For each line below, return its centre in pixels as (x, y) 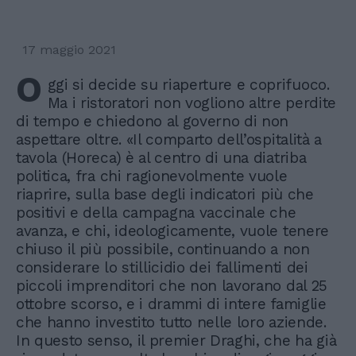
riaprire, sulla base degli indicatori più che (165, 194)
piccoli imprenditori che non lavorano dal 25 (172, 285)
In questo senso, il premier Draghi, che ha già (176, 340)
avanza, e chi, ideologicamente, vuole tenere (172, 230)
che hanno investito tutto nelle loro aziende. (171, 322)
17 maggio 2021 (69, 49)
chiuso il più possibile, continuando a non (163, 249)
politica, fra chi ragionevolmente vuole (152, 176)
